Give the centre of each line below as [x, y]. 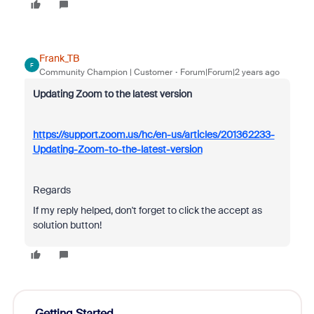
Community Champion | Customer [105, 72]
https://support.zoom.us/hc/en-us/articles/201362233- [153, 135]
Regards [52, 190]
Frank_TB [59, 58]
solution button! [67, 225]
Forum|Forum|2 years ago [230, 72]
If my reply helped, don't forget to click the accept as [147, 210]
